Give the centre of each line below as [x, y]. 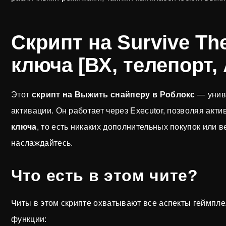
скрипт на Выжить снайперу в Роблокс [113, 95]
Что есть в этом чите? [105, 176]
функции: [29, 219]
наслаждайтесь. [42, 143]
